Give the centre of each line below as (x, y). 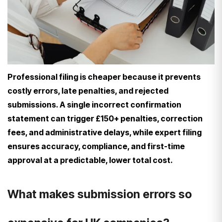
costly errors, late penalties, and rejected (88, 90)
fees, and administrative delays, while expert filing (105, 132)
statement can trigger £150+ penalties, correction (105, 118)
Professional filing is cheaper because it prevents (104, 77)
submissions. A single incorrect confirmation (94, 104)
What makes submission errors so (100, 194)
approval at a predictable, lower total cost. (90, 160)
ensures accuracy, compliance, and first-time (96, 146)
